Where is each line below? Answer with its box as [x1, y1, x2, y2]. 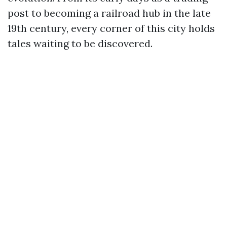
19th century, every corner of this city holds [8, 22, 215, 34]
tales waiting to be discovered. [8, 37, 153, 50]
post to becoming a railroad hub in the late [8, 7, 211, 19]
